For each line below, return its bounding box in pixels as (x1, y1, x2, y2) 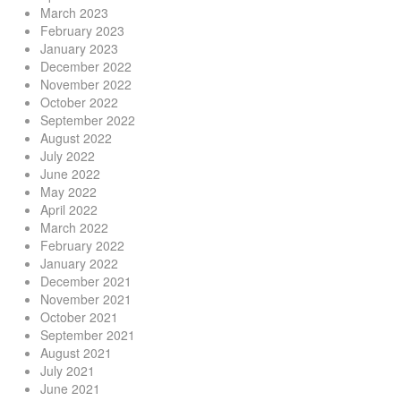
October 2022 (40, 93, 118, 111)
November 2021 (40, 290, 132, 308)
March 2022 (40, 218, 108, 236)
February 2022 (40, 236, 124, 254)
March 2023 (40, 4, 108, 21)
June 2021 (40, 380, 100, 397)
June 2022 (40, 165, 100, 183)
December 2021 (40, 272, 132, 290)
